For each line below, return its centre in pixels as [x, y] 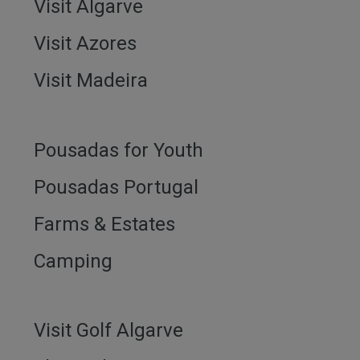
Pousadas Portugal [117, 187]
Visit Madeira [91, 81]
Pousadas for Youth [119, 150]
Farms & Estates [105, 224]
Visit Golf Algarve [109, 330]
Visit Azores [86, 44]
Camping [74, 261]
